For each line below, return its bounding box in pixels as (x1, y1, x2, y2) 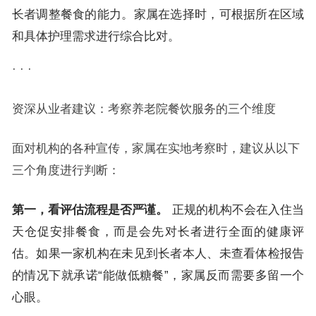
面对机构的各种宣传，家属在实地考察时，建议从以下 (11, 142, 300, 154)
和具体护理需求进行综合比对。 (11, 30, 180, 42)
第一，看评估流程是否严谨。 (11, 203, 169, 216)
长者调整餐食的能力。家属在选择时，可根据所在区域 (11, 8, 305, 20)
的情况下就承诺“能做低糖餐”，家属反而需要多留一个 (11, 269, 305, 281)
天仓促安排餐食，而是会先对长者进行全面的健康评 (11, 225, 305, 238)
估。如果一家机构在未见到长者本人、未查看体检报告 (11, 247, 305, 260)
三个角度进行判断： (11, 164, 120, 176)
